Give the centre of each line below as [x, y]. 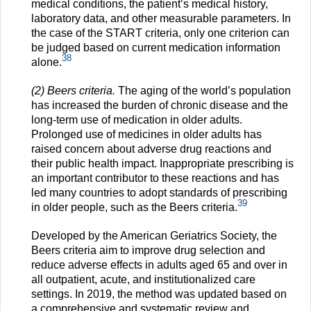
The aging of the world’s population [204, 90]
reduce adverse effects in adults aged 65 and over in [159, 264]
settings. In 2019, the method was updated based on [159, 294]
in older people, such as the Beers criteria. [134, 207]
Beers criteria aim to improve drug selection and [148, 250]
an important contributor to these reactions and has [155, 178]
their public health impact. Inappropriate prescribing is [162, 163]
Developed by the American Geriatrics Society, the [154, 235]
